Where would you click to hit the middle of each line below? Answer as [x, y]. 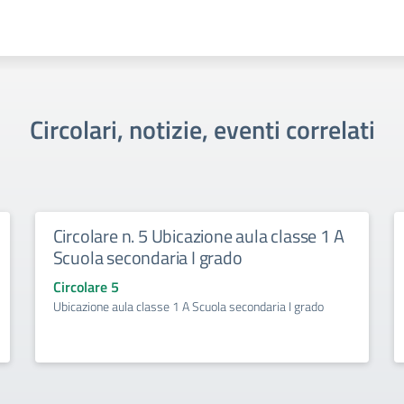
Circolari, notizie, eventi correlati [202, 129]
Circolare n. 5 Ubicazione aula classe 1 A [198, 236]
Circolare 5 [86, 287]
